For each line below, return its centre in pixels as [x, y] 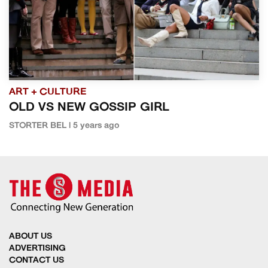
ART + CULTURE [48, 92]
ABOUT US [31, 236]
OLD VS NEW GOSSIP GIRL [89, 108]
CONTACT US [36, 260]
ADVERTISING [37, 248]
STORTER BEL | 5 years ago [64, 126]
